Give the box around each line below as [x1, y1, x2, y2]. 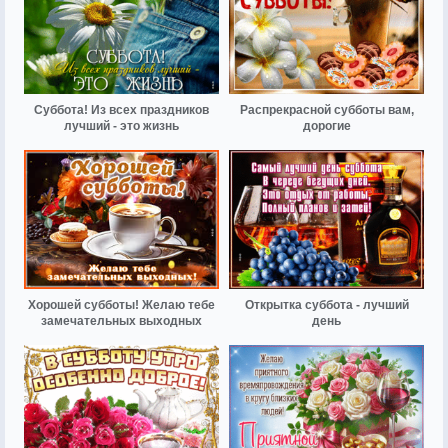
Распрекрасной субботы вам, [239, 102, 414, 117]
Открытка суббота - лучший [244, 297, 409, 312]
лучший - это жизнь [64, 118, 179, 133]
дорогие [302, 118, 351, 133]
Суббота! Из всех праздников [34, 102, 209, 117]
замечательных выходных [41, 313, 202, 328]
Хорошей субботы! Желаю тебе [28, 297, 215, 312]
